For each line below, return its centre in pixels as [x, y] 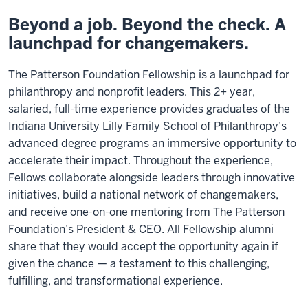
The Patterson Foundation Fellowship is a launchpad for [149, 75]
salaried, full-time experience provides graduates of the [149, 109]
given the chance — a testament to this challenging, [139, 264]
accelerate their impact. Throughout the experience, [141, 161]
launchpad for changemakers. [129, 43]
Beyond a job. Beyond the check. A [147, 25]
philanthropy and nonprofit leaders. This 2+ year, [132, 92]
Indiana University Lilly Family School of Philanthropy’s [147, 126]
